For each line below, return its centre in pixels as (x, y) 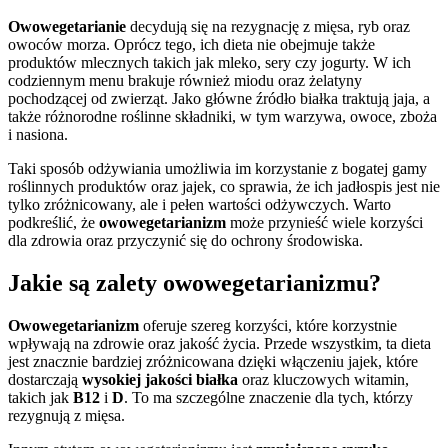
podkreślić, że (53, 223)
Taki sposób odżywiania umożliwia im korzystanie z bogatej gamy (217, 169)
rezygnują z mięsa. (66, 416)
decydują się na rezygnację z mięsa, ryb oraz (268, 27)
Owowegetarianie (67, 27)
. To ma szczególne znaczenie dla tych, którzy (268, 398)
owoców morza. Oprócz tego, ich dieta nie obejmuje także (191, 45)
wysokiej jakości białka (160, 380)
